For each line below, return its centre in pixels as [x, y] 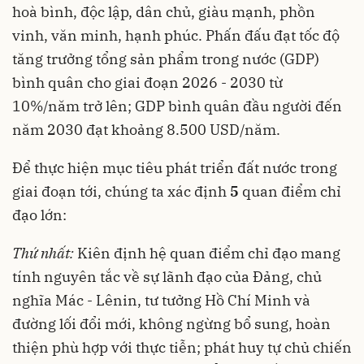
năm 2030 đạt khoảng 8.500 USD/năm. [146, 129]
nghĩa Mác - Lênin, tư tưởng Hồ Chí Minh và [161, 300]
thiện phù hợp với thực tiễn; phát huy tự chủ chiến [182, 347]
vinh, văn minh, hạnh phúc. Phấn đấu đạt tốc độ [176, 35]
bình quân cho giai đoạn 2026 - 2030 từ [147, 82]
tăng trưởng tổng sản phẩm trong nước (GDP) [166, 58]
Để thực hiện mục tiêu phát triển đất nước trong [175, 167]
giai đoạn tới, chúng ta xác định [121, 191]
